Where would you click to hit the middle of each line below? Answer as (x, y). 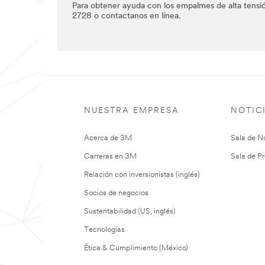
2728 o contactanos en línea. (127, 16)
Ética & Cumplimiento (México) (136, 248)
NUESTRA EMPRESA (132, 111)
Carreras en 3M (110, 156)
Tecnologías (104, 230)
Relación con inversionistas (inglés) (142, 174)
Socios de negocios (116, 193)
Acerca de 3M (108, 138)
